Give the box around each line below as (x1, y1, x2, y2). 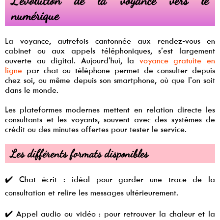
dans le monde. (5, 85, 58, 95)
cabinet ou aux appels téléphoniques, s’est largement (5, 46, 215, 56)
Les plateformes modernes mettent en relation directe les (5, 105, 215, 115)
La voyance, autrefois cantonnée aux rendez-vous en (5, 36, 215, 46)
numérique (11, 7, 59, 23)
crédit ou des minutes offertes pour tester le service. (5, 124, 187, 135)
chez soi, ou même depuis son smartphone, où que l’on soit (5, 75, 215, 85)
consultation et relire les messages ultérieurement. (5, 187, 178, 197)
